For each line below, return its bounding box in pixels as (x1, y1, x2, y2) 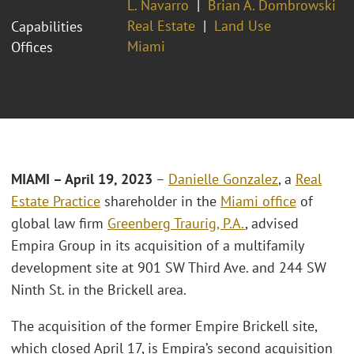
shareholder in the (100, 192, 220, 211)
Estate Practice (11, 192, 100, 211)
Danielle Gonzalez (168, 170, 278, 189)
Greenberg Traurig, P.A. (107, 214, 245, 233)
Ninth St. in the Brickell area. (11, 281, 186, 299)
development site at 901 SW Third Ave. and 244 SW (11, 258, 326, 277)
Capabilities (11, 17, 83, 36)
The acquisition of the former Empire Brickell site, (11, 316, 317, 335)
